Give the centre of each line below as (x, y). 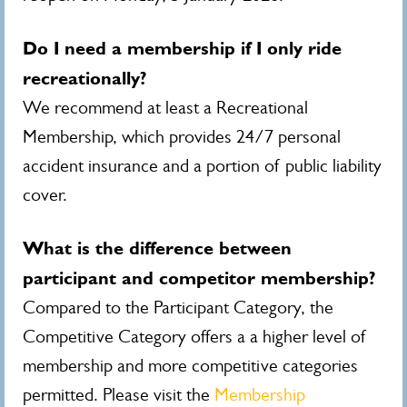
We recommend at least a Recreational (165, 108)
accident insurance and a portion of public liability (202, 166)
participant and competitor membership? (199, 278)
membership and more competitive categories (190, 366)
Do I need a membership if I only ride (182, 48)
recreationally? (85, 78)
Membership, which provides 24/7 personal (182, 137)
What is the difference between (157, 248)
